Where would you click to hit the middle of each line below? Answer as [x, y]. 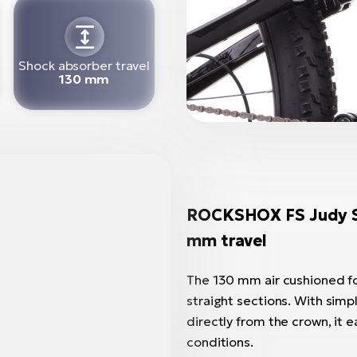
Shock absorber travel [84, 65]
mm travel [227, 240]
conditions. [220, 341]
